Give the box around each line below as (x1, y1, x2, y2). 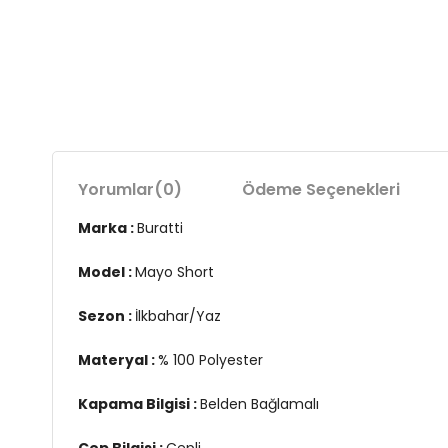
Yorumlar (78, 178, 154, 201)
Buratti (137, 218, 183, 238)
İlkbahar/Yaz (135, 306, 221, 326)
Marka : (78, 218, 137, 238)
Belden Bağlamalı (200, 394, 319, 414)
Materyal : (78, 350, 158, 370)
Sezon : (78, 306, 135, 326)
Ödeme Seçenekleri (242, 178, 400, 201)
